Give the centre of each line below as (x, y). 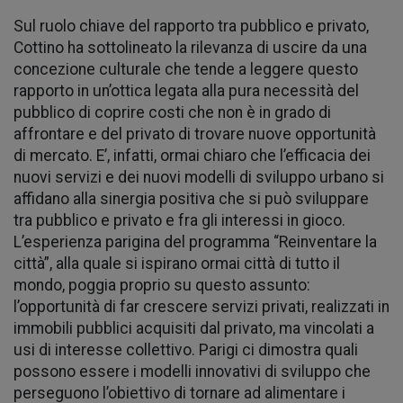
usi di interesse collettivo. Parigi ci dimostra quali (186, 349)
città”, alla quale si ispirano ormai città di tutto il (177, 263)
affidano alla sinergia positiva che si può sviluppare (191, 198)
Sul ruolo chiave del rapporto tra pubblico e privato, (191, 26)
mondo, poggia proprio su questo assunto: (162, 285)
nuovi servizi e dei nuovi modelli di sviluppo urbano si (199, 177)
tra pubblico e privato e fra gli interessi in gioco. (179, 220)
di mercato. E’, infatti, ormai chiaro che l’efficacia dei (192, 155)
